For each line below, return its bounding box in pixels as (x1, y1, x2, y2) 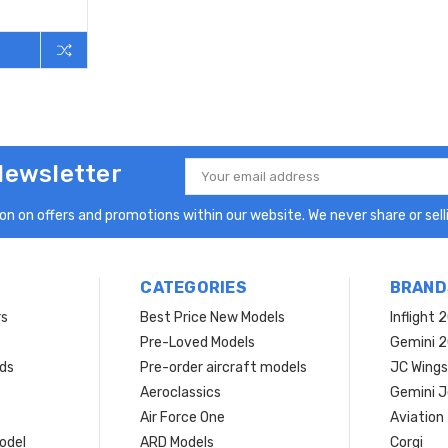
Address (184, 184, 237, 200)
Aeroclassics (140, 383, 222, 401)
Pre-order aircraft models (140, 358, 308, 376)
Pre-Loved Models (140, 333, 256, 351)
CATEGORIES (140, 277, 247, 297)
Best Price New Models (140, 308, 286, 326)
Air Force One (140, 408, 226, 426)
